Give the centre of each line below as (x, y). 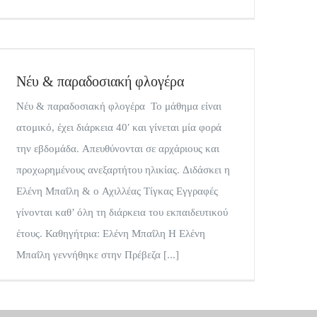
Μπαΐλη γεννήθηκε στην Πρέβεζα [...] (98, 255)
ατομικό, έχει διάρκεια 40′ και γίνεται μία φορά (119, 127)
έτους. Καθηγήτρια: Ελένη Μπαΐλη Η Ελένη (111, 234)
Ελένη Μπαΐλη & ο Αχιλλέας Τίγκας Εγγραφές (117, 191)
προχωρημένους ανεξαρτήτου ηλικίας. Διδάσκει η (123, 170)
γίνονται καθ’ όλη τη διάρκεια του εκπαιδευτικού (122, 212)
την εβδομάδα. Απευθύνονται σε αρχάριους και (118, 149)
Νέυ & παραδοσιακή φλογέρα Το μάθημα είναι (119, 106)
